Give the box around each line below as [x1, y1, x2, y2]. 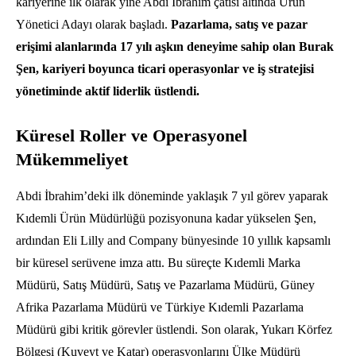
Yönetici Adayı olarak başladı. [16, 17, 171, 32]
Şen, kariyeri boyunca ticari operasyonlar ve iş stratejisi [16, 62, 314, 76]
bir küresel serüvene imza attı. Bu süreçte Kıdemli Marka [16, 256, 300, 270]
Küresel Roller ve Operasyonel [16, 126, 247, 146]
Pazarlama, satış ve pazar [171, 17, 308, 32]
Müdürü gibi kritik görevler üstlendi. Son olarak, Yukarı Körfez [16, 323, 332, 337]
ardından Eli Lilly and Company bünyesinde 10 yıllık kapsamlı [16, 234, 331, 248]
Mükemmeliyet [16, 149, 128, 170]
